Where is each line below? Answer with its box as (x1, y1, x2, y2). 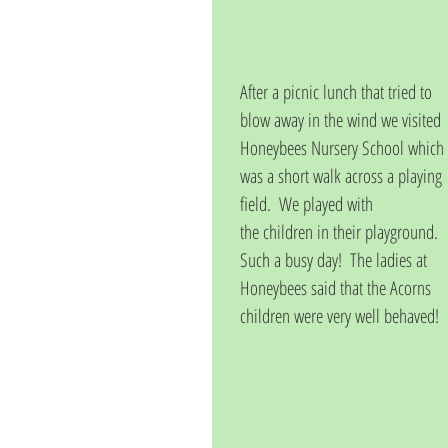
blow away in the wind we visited (240, 107, 445, 133)
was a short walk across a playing (240, 163, 446, 189)
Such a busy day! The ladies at (240, 247, 431, 273)
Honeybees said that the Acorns (240, 275, 435, 301)
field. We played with (240, 191, 373, 217)
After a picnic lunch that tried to (240, 79, 436, 105)
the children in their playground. (240, 219, 446, 245)
